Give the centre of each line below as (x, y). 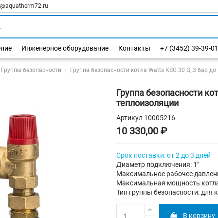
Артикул (129, 118)
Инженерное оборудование (65, 48)
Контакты (134, 48)
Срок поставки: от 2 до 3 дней (163, 155)
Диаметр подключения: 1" (158, 165)
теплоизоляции (147, 103)
